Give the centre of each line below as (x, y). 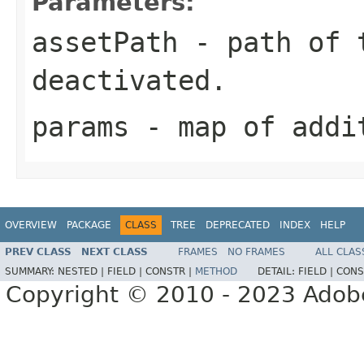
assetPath (105, 42)
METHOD (216, 272)
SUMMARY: (31, 272)
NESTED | (82, 272)
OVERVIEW (31, 225)
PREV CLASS (38, 252)
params (80, 126)
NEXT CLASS (115, 252)
